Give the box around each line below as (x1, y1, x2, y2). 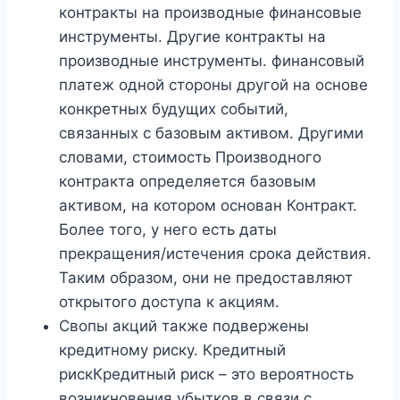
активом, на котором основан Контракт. (59, 196, 357, 215)
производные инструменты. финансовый (59, 52, 364, 71)
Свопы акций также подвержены (59, 317, 309, 336)
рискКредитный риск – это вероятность (59, 365, 354, 384)
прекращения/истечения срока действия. (59, 245, 371, 263)
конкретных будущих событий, (59, 100, 288, 119)
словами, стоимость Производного (59, 148, 321, 167)
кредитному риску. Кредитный (59, 341, 286, 360)
